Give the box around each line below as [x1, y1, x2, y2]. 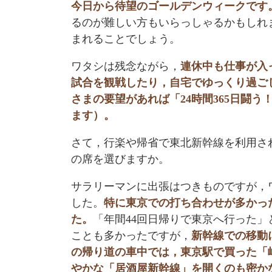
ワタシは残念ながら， [71, 59, 180, 72]
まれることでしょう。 [71, 32, 180, 45]
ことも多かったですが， [71, 229, 191, 242]
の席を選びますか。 [71, 152, 169, 165]
